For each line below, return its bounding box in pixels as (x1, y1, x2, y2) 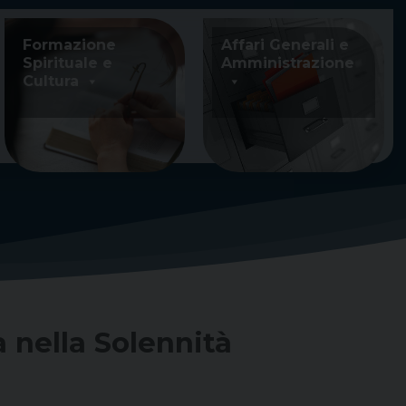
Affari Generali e (221, 36, 350, 53)
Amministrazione (221, 54, 355, 72)
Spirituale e (23, 54, 113, 72)
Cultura (23, 72, 80, 90)
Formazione (23, 36, 117, 53)
